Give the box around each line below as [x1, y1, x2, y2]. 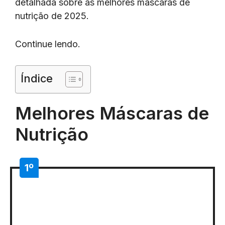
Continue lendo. [15, 38, 80, 49]
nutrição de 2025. [15, 11, 89, 22]
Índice [21, 71, 53, 85]
